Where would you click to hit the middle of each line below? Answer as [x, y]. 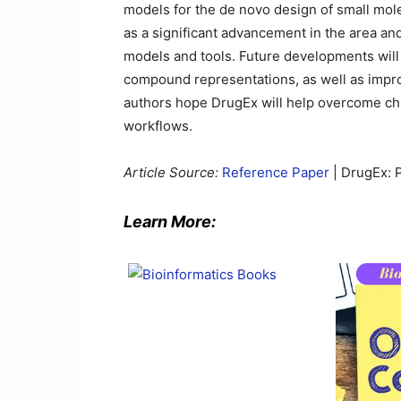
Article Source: [173, 172]
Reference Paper [276, 172]
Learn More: [170, 222]
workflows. [158, 126]
